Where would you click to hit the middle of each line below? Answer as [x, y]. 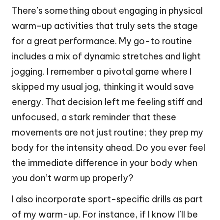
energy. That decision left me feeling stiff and [107, 102]
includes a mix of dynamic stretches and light [106, 56]
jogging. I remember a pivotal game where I [102, 71]
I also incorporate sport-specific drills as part [107, 199]
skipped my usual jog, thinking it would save [103, 86]
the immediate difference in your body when [105, 163]
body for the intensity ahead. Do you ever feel [109, 147]
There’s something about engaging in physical [107, 10]
